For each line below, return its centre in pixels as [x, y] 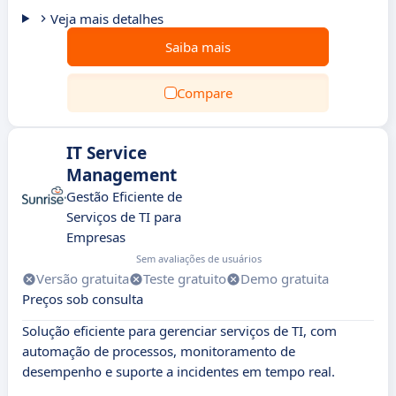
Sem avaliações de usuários [198, 259]
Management [122, 175]
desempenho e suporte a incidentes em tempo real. [179, 371]
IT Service [107, 153]
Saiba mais [198, 47]
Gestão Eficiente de [124, 196]
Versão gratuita [83, 278]
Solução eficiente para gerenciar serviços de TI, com [179, 331]
